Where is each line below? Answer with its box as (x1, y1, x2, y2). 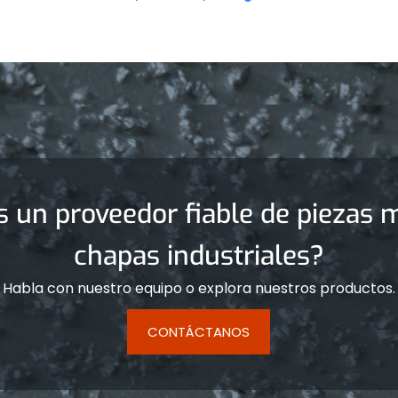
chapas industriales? (73, 237, 324, 274)
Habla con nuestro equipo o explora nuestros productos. (2, 277, 395, 298)
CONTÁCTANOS (147, 322, 251, 341)
